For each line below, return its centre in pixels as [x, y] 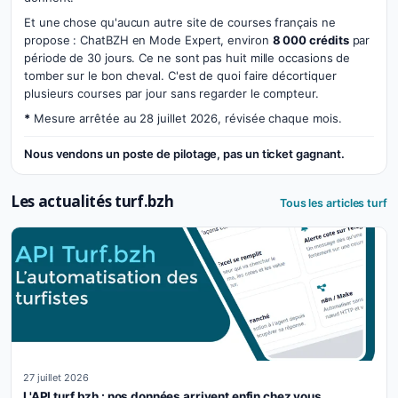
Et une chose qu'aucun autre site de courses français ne [180, 22]
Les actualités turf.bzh [92, 201]
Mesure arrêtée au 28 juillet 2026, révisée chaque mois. [186, 118]
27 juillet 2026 [56, 378]
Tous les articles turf [333, 203]
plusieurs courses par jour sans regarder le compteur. [171, 93]
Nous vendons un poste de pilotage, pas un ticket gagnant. [184, 154]
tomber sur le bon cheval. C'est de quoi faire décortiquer [180, 76]
